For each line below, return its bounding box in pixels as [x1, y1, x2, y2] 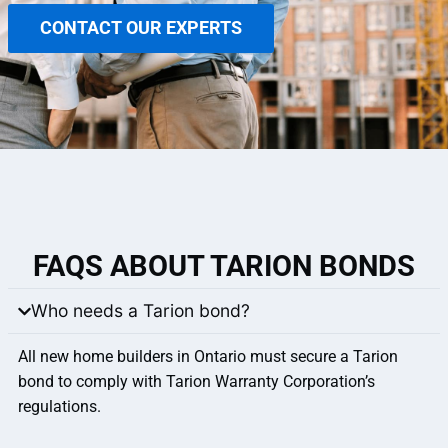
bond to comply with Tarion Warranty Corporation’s [18, 372, 375, 392]
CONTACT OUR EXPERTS [40, 18, 242, 39]
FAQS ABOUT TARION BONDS [33, 249, 415, 284]
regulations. [18, 397, 101, 417]
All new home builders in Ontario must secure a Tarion [18, 347, 398, 367]
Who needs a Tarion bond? [31, 300, 251, 322]
